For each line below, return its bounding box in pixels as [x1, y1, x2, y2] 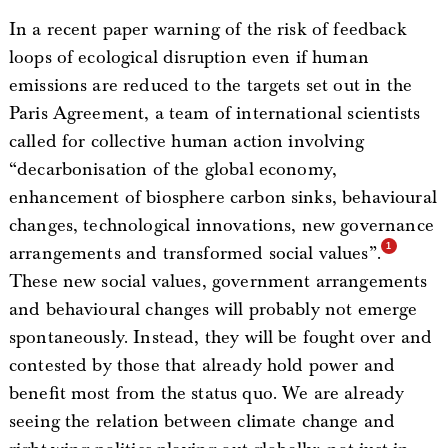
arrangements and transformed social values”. [8, 241, 381, 265]
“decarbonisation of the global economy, [8, 157, 338, 181]
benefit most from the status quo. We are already [8, 381, 405, 405]
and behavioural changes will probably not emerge [8, 297, 418, 321]
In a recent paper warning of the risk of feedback [8, 17, 407, 41]
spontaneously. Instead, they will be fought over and [8, 325, 433, 349]
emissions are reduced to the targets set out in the [8, 73, 413, 97]
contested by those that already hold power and [8, 353, 396, 377]
